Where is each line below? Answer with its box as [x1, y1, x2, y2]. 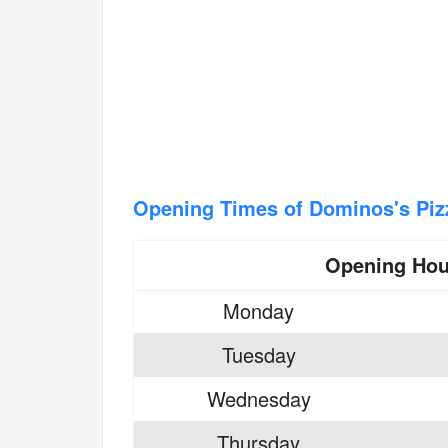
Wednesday [206, 384, 311, 413]
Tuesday [221, 340, 296, 369]
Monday [223, 296, 294, 325]
